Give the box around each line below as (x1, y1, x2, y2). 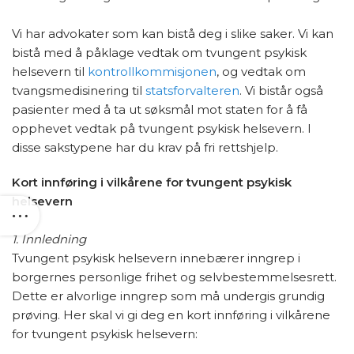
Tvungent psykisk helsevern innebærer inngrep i (12, 250, 300, 265)
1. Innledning (12, 232, 86, 247)
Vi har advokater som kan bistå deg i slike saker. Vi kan (12, 26, 333, 41)
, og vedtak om (217, 64, 306, 79)
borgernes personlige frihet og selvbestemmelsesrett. (12, 269, 337, 284)
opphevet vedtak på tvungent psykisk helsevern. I (12, 121, 311, 136)
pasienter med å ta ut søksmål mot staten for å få (12, 102, 307, 117)
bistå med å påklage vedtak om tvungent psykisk (12, 45, 307, 60)
